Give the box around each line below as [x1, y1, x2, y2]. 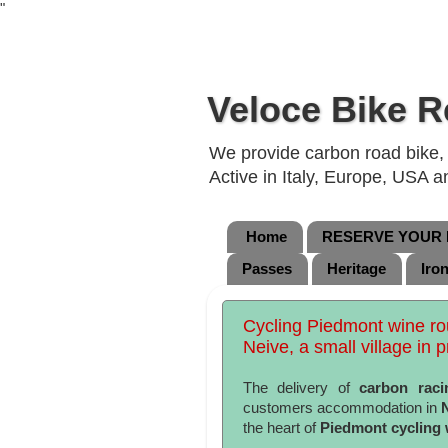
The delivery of [243, 380, 360, 396]
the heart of [243, 420, 320, 436]
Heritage [326, 260, 386, 278]
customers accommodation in [243, 400, 442, 416]
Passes [242, 260, 292, 278]
